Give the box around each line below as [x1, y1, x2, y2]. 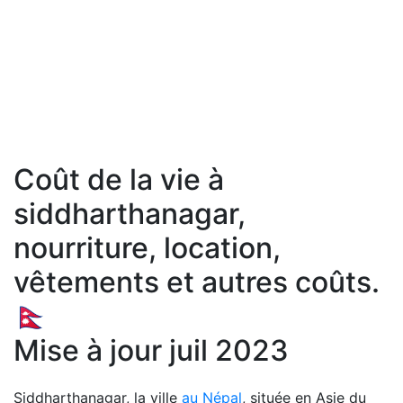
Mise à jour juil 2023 [13, 333, 289, 368]
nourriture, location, [13, 230, 281, 265]
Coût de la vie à [13, 162, 224, 197]
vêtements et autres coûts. [13, 264, 380, 300]
